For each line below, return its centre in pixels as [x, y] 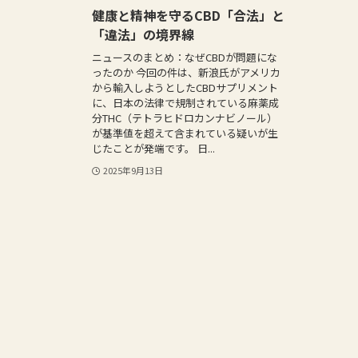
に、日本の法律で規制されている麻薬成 [186, 102]
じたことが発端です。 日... [154, 148]
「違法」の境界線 [143, 35]
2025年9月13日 [133, 170]
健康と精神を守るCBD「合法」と [189, 16]
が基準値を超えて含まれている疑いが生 [185, 133]
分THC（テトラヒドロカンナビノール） [185, 117]
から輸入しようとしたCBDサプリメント [185, 87]
